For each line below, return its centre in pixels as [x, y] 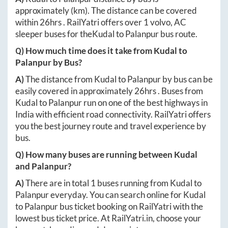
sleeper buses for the [54, 34]
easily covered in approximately [75, 91]
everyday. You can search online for [116, 195]
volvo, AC [167, 22]
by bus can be [187, 79]
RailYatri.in [132, 218]
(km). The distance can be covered [134, 11]
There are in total [58, 183]
